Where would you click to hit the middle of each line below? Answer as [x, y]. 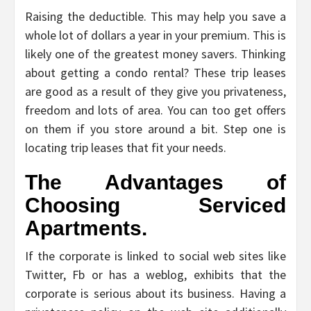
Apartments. [86, 228]
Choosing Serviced [155, 205]
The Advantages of [155, 183]
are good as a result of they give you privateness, [155, 92]
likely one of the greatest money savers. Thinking [155, 54]
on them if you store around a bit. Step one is [155, 129]
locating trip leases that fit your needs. [126, 148]
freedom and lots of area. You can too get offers [155, 110]
